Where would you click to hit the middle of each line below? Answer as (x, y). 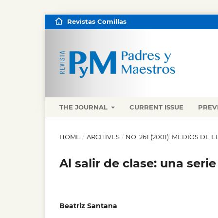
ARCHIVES (103, 136)
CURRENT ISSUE (157, 107)
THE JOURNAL (84, 107)
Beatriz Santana (88, 206)
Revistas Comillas (97, 21)
